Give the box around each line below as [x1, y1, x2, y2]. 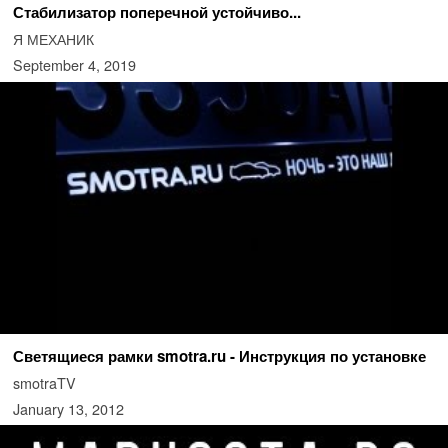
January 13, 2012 [12, 398, 124, 419]
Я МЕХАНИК [12, 28, 94, 50]
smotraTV [12, 372, 76, 393]
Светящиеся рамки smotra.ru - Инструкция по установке [12, 345, 426, 367]
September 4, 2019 [12, 54, 136, 76]
